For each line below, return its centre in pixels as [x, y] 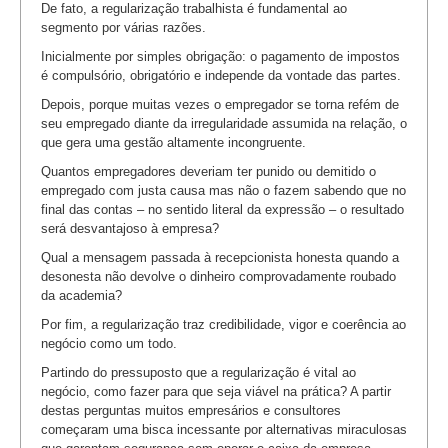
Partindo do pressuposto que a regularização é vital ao [198, 373]
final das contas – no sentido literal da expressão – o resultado [222, 210]
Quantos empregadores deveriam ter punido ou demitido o [208, 172]
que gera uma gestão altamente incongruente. [173, 143]
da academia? [81, 296]
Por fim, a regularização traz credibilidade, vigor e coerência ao [223, 325]
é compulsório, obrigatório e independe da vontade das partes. [221, 76]
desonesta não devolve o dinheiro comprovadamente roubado [218, 277]
